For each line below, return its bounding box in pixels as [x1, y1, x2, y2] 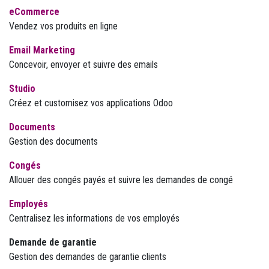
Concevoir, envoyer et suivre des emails [9, 59, 158, 70]
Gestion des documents [9, 136, 98, 147]
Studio [9, 83, 35, 94]
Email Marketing [9, 44, 75, 56]
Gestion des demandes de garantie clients [9, 251, 166, 262]
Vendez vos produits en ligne [9, 20, 118, 32]
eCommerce [9, 6, 59, 17]
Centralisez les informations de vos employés [9, 213, 180, 224]
